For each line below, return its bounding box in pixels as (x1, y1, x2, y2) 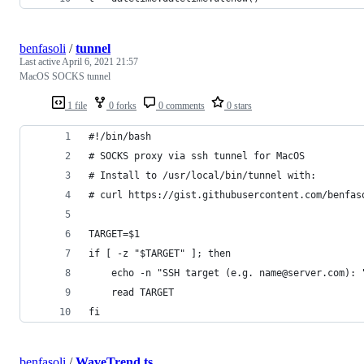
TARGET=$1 (89, 227, 140, 240)
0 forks (106, 99, 136, 111)
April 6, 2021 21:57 (62, 55, 138, 67)
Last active (19, 55, 62, 67)
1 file (65, 99, 87, 111)
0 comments (156, 99, 205, 111)
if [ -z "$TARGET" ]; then (89, 247, 231, 259)
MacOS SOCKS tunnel (19, 70, 110, 82)
